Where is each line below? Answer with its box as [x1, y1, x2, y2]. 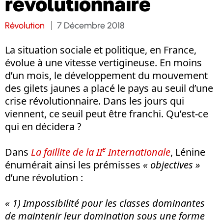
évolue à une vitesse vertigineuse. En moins [5, 55, 202, 69]
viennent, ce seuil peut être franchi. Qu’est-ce [5, 107, 208, 120]
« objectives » [143, 158, 200, 171]
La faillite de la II [31, 145, 102, 159]
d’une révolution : [5, 170, 83, 184]
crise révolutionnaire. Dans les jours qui [5, 94, 184, 108]
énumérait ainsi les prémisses [5, 158, 143, 171]
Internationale [106, 145, 170, 159]
